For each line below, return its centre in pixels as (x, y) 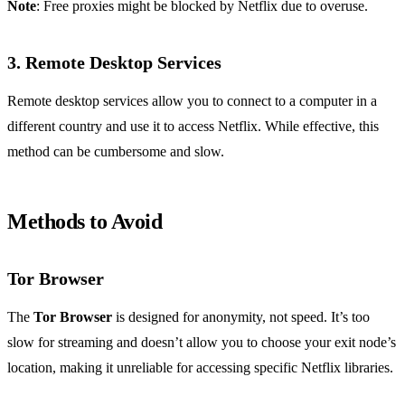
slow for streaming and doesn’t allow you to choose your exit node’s (202, 343)
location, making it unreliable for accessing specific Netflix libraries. (200, 368)
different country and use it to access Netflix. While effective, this (193, 127)
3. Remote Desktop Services (114, 63)
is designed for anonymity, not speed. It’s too (241, 317)
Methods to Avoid (85, 222)
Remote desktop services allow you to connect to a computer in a (192, 101)
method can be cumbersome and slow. (116, 152)
